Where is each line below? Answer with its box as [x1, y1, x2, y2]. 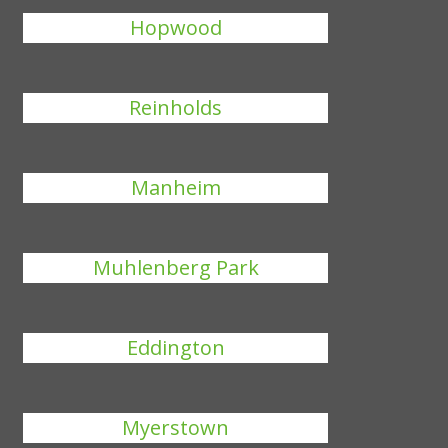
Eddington [126, 334, 225, 361]
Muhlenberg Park [92, 254, 259, 281]
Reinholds [129, 94, 223, 121]
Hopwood [129, 14, 222, 41]
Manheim [130, 174, 221, 201]
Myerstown [122, 414, 230, 441]
